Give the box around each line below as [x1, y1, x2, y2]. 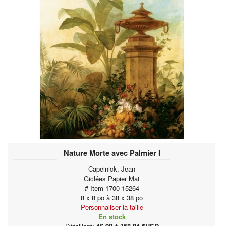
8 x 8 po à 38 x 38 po [81, 192, 143, 202]
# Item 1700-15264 [84, 183, 139, 193]
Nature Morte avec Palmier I [63, 147, 160, 158]
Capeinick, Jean [88, 163, 135, 174]
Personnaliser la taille [80, 202, 143, 212]
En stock [98, 211, 126, 221]
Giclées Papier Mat [84, 173, 140, 183]
